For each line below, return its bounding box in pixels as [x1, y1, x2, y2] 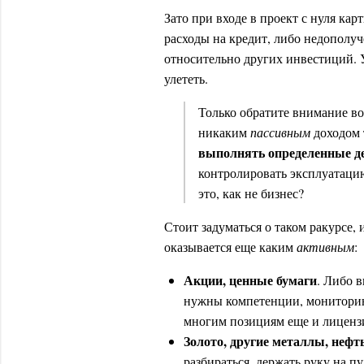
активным [297, 238, 354, 255]
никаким [198, 123, 250, 141]
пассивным [250, 123, 314, 141]
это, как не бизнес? [198, 184, 308, 201]
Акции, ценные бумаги [184, 271, 317, 289]
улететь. [164, 70, 208, 87]
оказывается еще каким [164, 238, 297, 255]
